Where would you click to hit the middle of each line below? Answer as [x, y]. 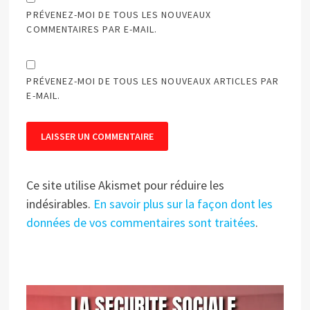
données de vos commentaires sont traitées [141, 222]
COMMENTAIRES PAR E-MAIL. [92, 29]
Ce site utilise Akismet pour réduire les [126, 185]
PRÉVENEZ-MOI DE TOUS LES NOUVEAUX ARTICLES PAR [153, 81]
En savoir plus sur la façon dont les [183, 203]
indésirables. [60, 203]
